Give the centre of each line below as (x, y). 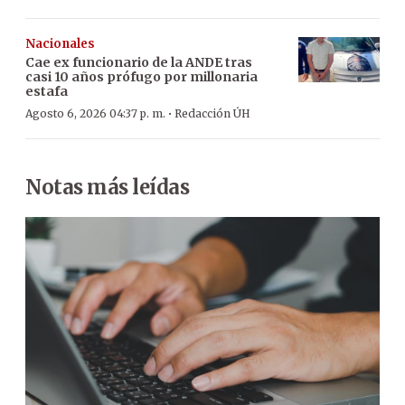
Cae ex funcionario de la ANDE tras (139, 62)
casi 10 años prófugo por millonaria (141, 76)
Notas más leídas (107, 187)
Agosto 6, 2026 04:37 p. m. (95, 113)
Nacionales (60, 43)
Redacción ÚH (212, 113)
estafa (47, 91)
